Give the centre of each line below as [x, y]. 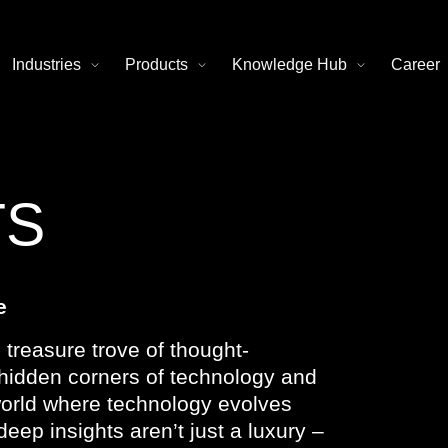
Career [415, 65]
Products [156, 65]
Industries [46, 65]
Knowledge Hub [289, 65]
